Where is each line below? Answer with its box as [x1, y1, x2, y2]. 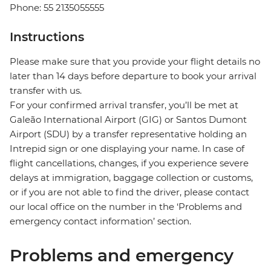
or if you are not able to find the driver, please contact [10, 186, 249, 198]
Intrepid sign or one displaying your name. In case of [10, 143, 244, 155]
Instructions [10, 30, 84, 45]
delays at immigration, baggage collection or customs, [10, 172, 253, 184]
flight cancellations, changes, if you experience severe [10, 157, 249, 169]
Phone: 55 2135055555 [10, 2, 104, 14]
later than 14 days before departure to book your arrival [10, 70, 256, 82]
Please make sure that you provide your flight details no [10, 56, 260, 68]
